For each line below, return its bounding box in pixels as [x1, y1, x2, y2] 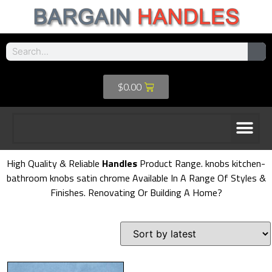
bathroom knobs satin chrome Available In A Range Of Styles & [6, 170, 266, 185]
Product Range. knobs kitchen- [137, 155, 265, 171]
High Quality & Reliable [7, 155, 102, 171]
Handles [102, 155, 137, 171]
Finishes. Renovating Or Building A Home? [50, 185, 222, 200]
